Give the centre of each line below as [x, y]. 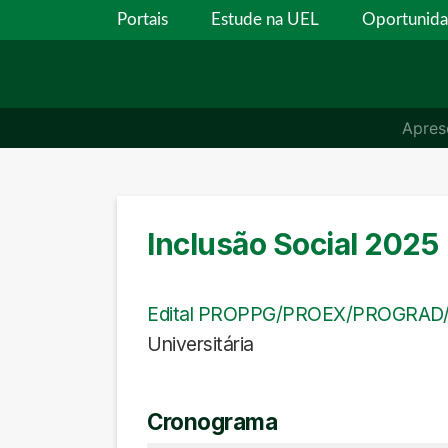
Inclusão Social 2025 [292, 244]
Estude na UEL [265, 19]
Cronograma [212, 421]
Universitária [200, 344]
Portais [142, 19]
